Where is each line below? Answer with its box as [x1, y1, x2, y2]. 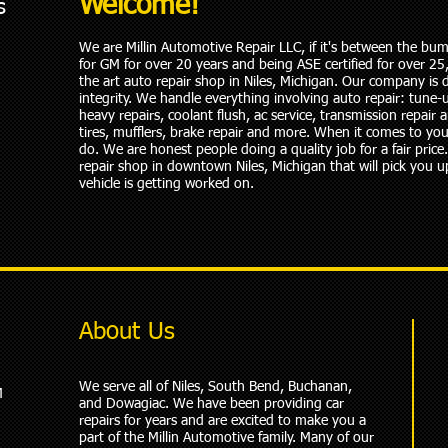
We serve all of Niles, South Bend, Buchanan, [79, 380, 352, 394]
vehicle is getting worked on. [79, 177, 254, 191]
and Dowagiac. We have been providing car [79, 397, 344, 411]
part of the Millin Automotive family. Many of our [79, 431, 374, 445]
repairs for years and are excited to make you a [79, 414, 366, 428]
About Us [79, 320, 175, 344]
